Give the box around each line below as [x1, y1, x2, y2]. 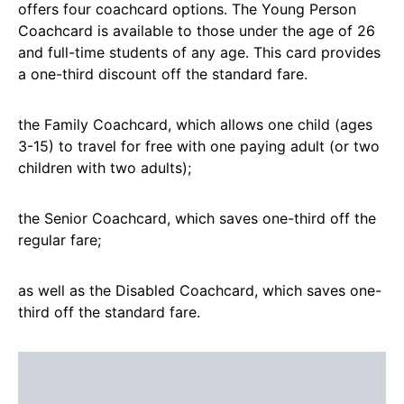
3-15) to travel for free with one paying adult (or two [18, 137, 380, 155]
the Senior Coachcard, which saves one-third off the [18, 209, 376, 227]
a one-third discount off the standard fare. [18, 65, 308, 83]
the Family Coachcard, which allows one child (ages [18, 115, 372, 133]
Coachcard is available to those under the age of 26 [18, 22, 375, 40]
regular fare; [18, 231, 101, 249]
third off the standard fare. [18, 303, 200, 321]
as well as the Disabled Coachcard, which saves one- [18, 281, 381, 299]
